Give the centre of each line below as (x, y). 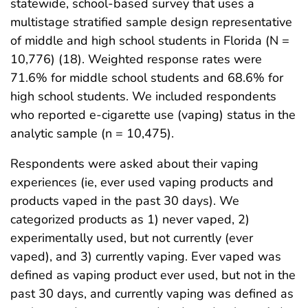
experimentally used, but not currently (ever (132, 238)
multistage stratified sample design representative (151, 22)
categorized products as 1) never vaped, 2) (130, 220)
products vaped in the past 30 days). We (125, 201)
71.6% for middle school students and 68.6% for (147, 78)
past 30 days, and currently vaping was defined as (152, 294)
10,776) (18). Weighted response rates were (136, 59)
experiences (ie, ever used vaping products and (142, 183)
